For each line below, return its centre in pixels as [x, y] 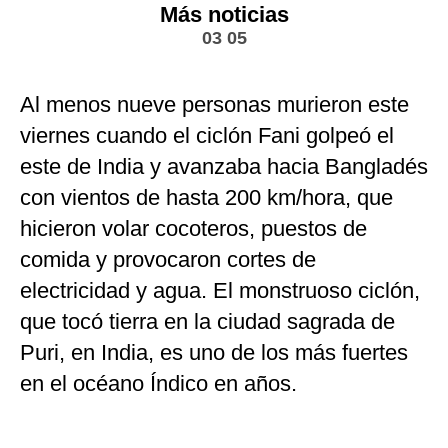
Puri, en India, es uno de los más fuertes [214, 353]
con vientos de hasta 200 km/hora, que [206, 198]
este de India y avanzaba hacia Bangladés [224, 167]
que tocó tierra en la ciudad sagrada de [207, 322]
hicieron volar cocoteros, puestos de [193, 229]
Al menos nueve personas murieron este [214, 105]
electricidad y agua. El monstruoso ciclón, [220, 291]
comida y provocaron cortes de [168, 260]
